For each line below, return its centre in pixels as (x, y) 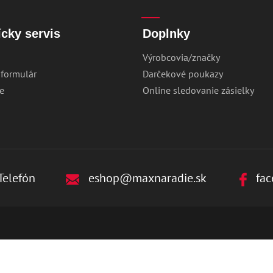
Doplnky (166, 34)
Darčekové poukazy (183, 74)
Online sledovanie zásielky (198, 90)
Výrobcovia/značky (181, 57)
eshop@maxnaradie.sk (146, 178)
